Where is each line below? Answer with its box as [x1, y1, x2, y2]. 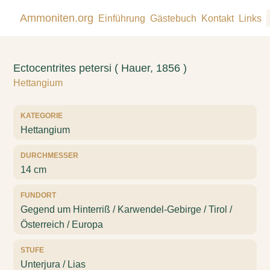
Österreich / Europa [20, 219, 104, 230]
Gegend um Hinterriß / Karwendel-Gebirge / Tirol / [20, 204, 233, 215]
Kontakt [201, 13, 234, 24]
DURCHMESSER [20, 151, 79, 160]
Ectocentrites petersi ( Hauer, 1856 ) [13, 62, 187, 74]
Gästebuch [149, 13, 196, 24]
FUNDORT [20, 191, 57, 199]
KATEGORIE [20, 111, 63, 120]
